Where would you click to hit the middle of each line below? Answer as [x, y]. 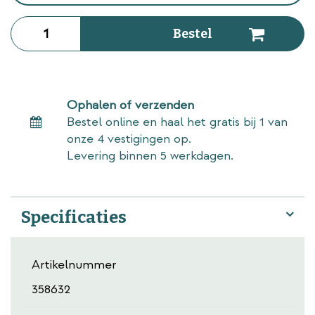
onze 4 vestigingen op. [129, 139]
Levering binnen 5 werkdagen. [150, 156]
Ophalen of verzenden [130, 105]
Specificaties [74, 217]
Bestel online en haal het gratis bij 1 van [177, 122]
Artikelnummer [74, 265]
